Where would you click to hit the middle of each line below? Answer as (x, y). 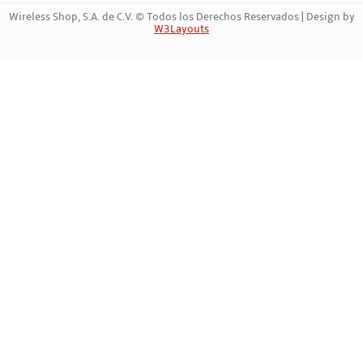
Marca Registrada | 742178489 (181, 45)
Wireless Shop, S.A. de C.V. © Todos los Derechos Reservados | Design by (181, 17)
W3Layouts (181, 29)
